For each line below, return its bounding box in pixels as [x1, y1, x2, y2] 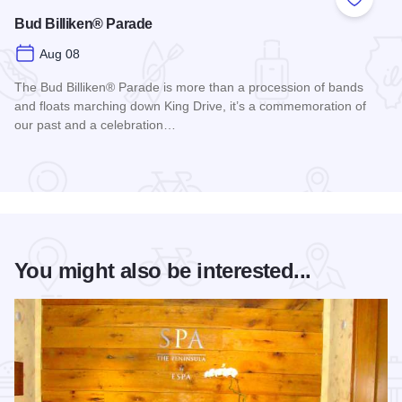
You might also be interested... [14, 258, 311, 283]
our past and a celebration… [14, 117, 176, 132]
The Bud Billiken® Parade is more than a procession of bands [14, 79, 363, 94]
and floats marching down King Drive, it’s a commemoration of [14, 98, 366, 113]
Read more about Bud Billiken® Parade [13, 150, 266, 166]
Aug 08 [39, 46, 80, 61]
